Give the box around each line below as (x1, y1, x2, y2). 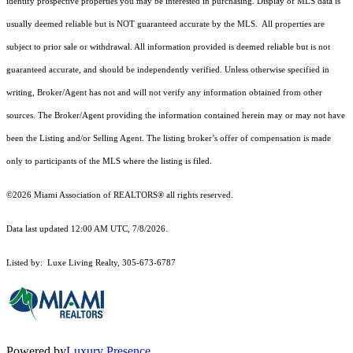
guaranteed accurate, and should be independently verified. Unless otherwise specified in (6, 65, 329, 75)
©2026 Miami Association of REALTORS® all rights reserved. (6, 191, 236, 200)
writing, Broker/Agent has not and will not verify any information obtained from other (6, 88, 322, 98)
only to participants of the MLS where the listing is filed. (6, 157, 214, 166)
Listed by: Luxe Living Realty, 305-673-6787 (6, 258, 176, 268)
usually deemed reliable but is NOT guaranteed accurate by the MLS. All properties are (6, 20, 325, 29)
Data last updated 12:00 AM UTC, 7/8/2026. (6, 225, 168, 234)
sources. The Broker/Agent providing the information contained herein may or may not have (6, 111, 345, 121)
